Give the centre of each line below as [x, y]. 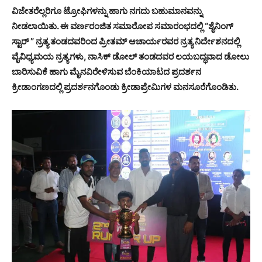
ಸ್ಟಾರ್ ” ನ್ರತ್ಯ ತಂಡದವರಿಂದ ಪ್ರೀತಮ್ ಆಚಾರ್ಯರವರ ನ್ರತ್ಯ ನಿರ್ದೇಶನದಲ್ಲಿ [126, 42]
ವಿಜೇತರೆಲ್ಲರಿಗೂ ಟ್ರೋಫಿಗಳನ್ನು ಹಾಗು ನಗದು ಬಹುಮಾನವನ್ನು [107, 11]
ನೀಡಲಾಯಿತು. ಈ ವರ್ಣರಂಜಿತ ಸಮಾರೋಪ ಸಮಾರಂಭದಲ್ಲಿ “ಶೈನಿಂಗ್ [123, 26]
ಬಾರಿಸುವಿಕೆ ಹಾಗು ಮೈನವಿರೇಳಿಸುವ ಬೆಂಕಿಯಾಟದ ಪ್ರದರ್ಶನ [106, 72]
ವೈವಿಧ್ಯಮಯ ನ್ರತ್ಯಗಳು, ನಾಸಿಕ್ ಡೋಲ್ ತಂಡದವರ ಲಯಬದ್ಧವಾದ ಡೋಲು [130, 57]
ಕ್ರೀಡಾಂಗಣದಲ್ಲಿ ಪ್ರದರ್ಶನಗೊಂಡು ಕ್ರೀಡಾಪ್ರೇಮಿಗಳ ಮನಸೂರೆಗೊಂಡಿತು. [125, 87]
